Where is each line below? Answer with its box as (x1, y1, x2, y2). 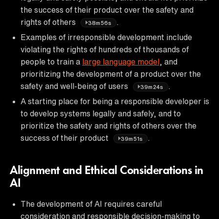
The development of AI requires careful (21, 199, 162, 208)
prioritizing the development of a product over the (21, 69, 201, 78)
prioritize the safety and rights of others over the (21, 121, 197, 130)
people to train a (21, 57, 82, 66)
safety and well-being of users (21, 82, 130, 90)
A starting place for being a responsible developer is (21, 97, 209, 105)
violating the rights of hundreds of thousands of (21, 45, 189, 53)
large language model (82, 57, 159, 66)
